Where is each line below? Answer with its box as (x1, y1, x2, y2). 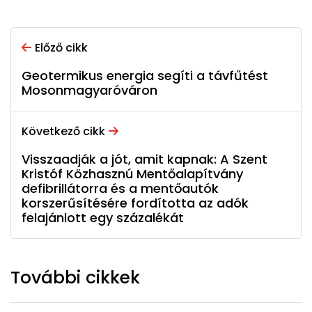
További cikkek (10, 265, 140, 290)
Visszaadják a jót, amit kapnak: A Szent (22, 150, 267, 169)
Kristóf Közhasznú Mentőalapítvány (22, 165, 243, 183)
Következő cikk (22, 123, 105, 140)
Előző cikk (35, 40, 88, 56)
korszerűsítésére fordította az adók (22, 194, 249, 212)
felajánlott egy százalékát (22, 209, 184, 227)
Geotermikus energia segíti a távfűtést (22, 67, 268, 85)
